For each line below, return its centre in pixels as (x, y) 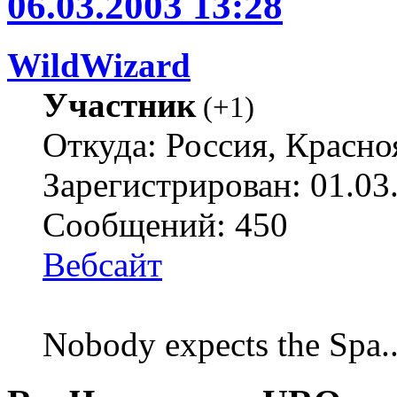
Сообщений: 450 (165, 225)
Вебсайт (102, 265)
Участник (119, 105)
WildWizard (99, 66)
